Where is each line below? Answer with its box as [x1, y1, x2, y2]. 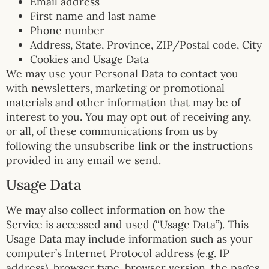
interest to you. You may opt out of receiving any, [6, 110, 251, 124]
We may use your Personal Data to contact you [6, 67, 238, 81]
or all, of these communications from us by [6, 124, 218, 139]
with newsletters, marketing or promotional [6, 81, 225, 95]
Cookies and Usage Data [30, 52, 149, 67]
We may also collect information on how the [6, 202, 225, 217]
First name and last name [30, 9, 156, 23]
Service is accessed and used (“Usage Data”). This [6, 217, 249, 231]
